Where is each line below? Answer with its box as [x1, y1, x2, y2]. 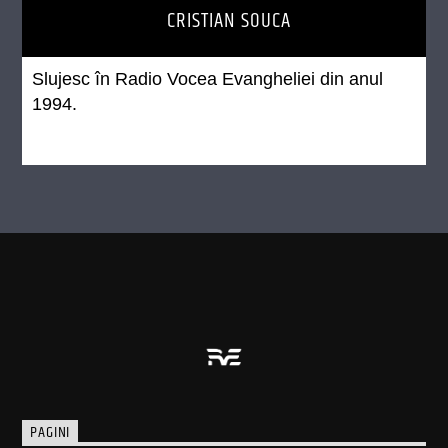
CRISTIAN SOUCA [166, 4, 292, 37]
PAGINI [30, 420, 71, 446]
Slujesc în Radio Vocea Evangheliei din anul [32, 68, 384, 89]
